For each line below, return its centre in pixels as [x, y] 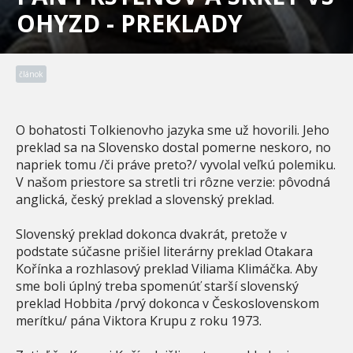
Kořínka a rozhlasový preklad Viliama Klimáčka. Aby [167, 268]
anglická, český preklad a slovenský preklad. [145, 199]
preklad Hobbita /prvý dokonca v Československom [167, 303]
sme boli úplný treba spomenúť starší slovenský [157, 286]
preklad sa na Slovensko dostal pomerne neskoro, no [173, 147]
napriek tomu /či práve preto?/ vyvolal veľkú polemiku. [176, 164]
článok [31, 74]
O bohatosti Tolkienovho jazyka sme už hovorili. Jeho [173, 130]
